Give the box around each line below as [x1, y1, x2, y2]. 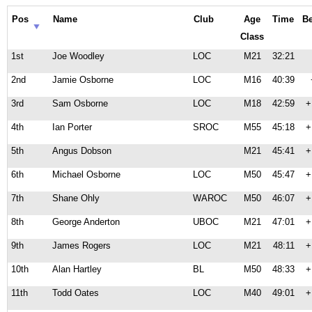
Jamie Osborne [52, 75, 114, 85]
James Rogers [52, 240, 111, 251]
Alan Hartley [52, 264, 102, 274]
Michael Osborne [52, 169, 120, 180]
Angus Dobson [52, 146, 111, 156]
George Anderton [52, 217, 120, 227]
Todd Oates [52, 288, 99, 298]
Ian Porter [52, 122, 92, 132]
